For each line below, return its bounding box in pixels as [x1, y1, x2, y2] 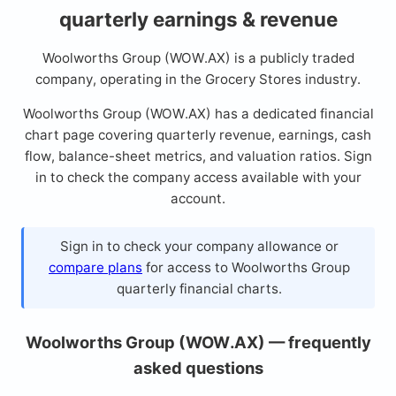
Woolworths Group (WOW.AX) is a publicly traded [42, 49, 354, 67]
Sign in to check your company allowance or [60, 237, 339, 255]
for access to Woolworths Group [142, 258, 350, 276]
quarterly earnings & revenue [58, 7, 338, 31]
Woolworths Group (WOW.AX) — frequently [25, 331, 371, 352]
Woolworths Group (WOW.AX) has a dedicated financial [22, 105, 374, 123]
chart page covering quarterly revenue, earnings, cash [25, 126, 371, 144]
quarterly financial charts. [117, 279, 282, 297]
